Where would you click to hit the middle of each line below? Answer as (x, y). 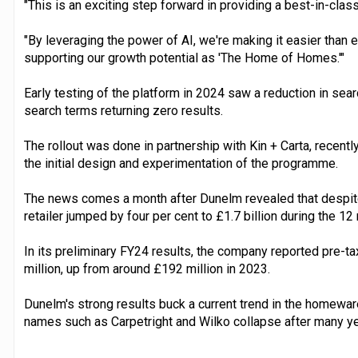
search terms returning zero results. (123, 110)
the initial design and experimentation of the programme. (181, 163)
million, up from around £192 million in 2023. (147, 268)
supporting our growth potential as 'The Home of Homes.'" (184, 58)
